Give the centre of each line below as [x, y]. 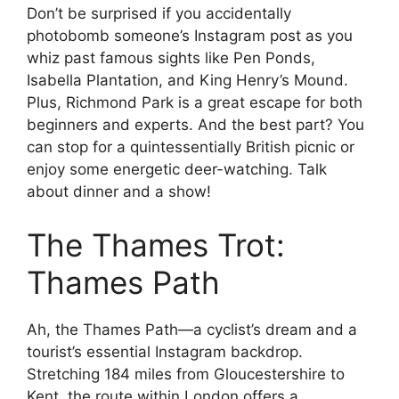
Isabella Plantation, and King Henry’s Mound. [187, 81]
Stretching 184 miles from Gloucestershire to [186, 374]
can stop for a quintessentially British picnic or [191, 147]
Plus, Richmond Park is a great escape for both [195, 103]
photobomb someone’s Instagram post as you [190, 36]
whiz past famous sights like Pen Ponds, [171, 58]
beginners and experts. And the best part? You [195, 125]
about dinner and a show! [119, 192]
